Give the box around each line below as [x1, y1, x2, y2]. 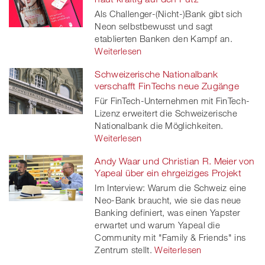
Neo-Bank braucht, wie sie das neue [95, 194, 241, 205]
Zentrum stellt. [95, 244, 152, 255]
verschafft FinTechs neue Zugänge [95, 80, 240, 91]
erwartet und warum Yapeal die [95, 219, 221, 230]
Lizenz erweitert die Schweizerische [95, 107, 237, 118]
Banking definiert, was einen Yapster [95, 206, 241, 218]
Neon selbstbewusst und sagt [95, 20, 213, 31]
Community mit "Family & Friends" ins [95, 231, 246, 243]
